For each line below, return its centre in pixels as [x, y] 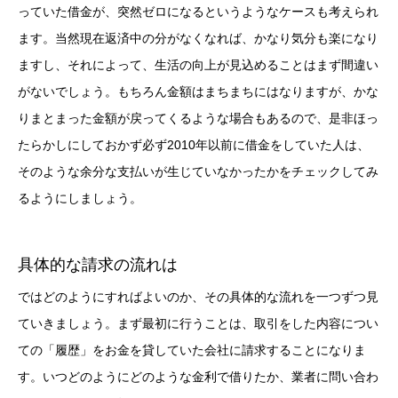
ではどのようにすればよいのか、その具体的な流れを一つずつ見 [198, 297]
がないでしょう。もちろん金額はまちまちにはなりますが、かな [198, 91]
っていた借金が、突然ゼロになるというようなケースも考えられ [198, 11]
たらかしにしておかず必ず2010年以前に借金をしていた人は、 [194, 144]
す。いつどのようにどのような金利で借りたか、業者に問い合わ [198, 377]
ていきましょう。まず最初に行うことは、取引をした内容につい [198, 324]
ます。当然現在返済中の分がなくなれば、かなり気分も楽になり [198, 38]
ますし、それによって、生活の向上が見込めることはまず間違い [198, 64]
